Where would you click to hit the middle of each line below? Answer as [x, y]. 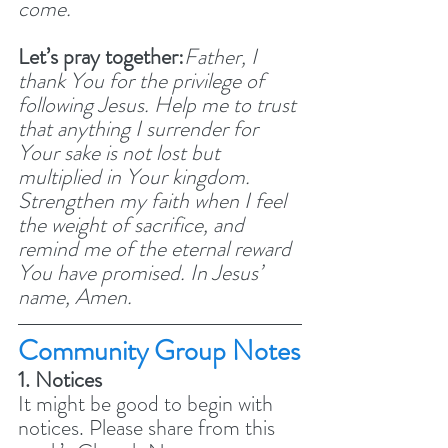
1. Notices [60, 379]
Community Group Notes [159, 350]
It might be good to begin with [148, 403]
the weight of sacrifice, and [133, 224]
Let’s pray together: [101, 56]
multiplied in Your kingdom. [136, 176]
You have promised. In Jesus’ [142, 272]
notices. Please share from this [149, 427]
